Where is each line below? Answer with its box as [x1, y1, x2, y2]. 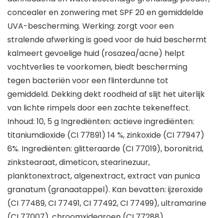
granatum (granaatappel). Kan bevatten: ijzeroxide [7, 184, 203, 196]
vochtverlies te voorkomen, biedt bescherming [7, 61, 187, 73]
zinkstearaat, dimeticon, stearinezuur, [7, 157, 150, 168]
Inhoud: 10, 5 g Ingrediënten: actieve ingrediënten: [7, 116, 194, 127]
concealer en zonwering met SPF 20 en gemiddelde [7, 7, 203, 18]
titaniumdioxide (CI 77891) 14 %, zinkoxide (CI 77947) [7, 129, 204, 141]
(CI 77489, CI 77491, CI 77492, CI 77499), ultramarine [7, 198, 206, 209]
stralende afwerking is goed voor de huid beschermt [7, 34, 207, 46]
